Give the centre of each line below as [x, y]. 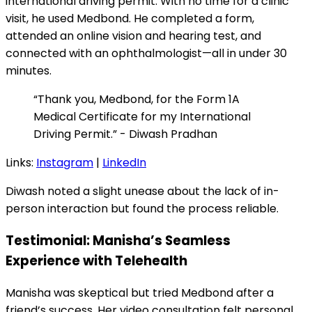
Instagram [65, 163]
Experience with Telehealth [96, 260]
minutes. [29, 71]
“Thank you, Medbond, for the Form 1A [136, 100]
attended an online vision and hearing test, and [133, 36]
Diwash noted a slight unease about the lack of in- [142, 192]
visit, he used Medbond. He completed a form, [130, 19]
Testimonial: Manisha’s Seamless [118, 240]
